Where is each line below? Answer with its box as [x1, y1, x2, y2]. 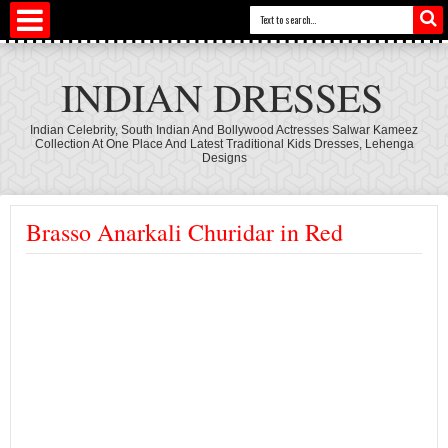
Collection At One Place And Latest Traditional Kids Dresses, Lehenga [34, 137, 414, 151]
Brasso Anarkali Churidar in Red [26, 216, 343, 248]
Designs [201, 151, 247, 165]
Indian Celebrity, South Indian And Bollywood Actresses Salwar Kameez [30, 123, 418, 137]
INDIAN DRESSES [60, 70, 383, 123]
